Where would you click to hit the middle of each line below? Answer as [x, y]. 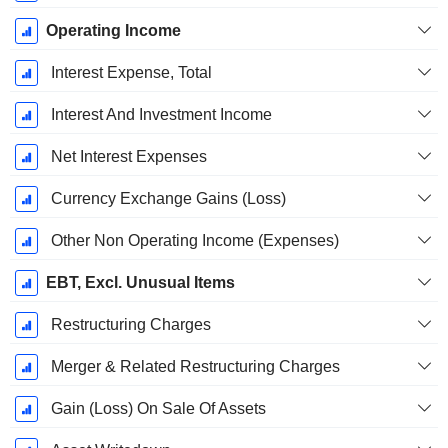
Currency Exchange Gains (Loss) [168, 199]
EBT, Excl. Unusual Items [140, 283]
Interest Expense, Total [131, 73]
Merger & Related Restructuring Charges [195, 367]
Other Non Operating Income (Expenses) [194, 241]
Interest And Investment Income [161, 115]
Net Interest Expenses [128, 157]
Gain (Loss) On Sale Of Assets [158, 409]
